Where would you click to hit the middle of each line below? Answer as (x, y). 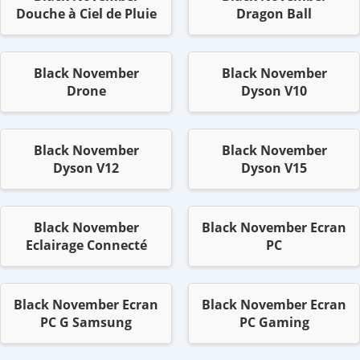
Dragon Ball (274, 14)
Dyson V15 (274, 168)
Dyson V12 (86, 168)
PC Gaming (274, 323)
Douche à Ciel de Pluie (86, 14)
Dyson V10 (274, 91)
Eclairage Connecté (86, 245)
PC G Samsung (86, 323)
